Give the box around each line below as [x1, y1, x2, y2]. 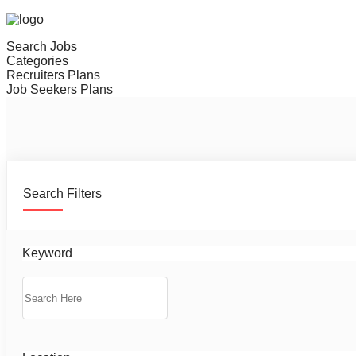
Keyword [22, 246, 72, 260]
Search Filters [23, 187, 102, 200]
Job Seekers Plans [6, 83, 113, 96]
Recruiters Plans [6, 68, 100, 82]
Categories [6, 54, 68, 68]
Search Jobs [6, 40, 77, 53]
